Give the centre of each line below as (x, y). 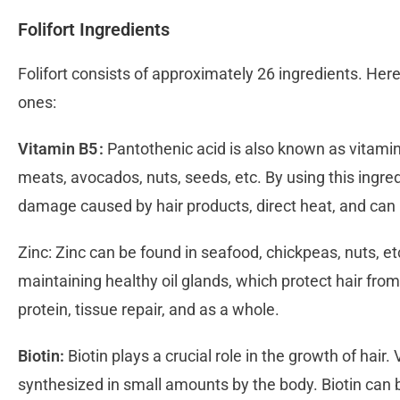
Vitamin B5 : (61, 149)
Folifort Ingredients (96, 30)
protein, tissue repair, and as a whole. (150, 310)
